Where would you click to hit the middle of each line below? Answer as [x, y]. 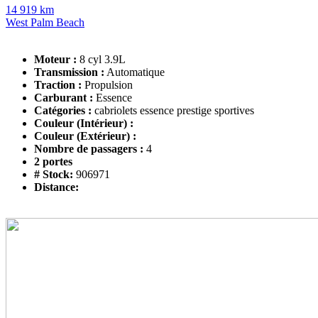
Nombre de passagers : [90, 148]
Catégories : [63, 110]
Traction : [58, 84]
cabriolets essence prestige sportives [174, 110]
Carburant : [64, 97]
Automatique [136, 72]
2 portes [53, 161]
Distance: [56, 187]
